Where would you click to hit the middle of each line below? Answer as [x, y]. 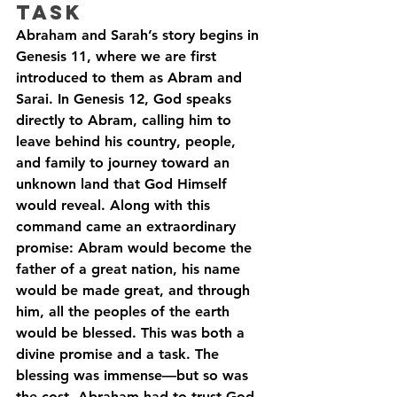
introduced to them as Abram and [131, 78]
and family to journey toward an [125, 163]
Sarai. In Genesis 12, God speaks [126, 99]
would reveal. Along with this [115, 205]
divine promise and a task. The [120, 354]
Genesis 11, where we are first [118, 56]
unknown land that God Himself [124, 184]
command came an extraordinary [128, 226]
